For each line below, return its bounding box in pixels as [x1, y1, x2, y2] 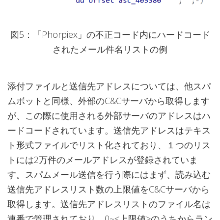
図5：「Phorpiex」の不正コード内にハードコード [10, 28, 210, 41]
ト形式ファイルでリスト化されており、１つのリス [7, 139, 211, 151]
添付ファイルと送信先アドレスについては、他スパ [7, 80, 211, 92]
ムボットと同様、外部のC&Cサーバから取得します [7, 95, 210, 107]
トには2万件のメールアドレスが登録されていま [7, 154, 198, 166]
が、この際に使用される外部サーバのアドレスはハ [7, 110, 211, 122]
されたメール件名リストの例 [53, 43, 167, 55]
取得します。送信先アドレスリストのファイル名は [7, 198, 211, 210]
